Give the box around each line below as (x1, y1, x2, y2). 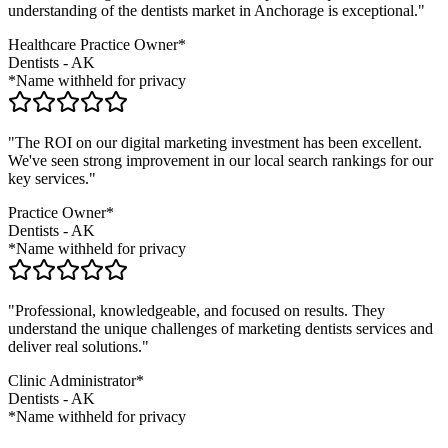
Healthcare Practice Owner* (8, 36, 186, 54)
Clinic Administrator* (8, 372, 144, 390)
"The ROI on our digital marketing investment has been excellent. (8, 134, 422, 152)
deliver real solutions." (8, 338, 149, 356)
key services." (8, 170, 96, 188)
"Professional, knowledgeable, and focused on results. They (8, 302, 385, 320)
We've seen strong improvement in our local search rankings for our (8, 152, 433, 170)
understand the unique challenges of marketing (8, 320, 301, 338)
